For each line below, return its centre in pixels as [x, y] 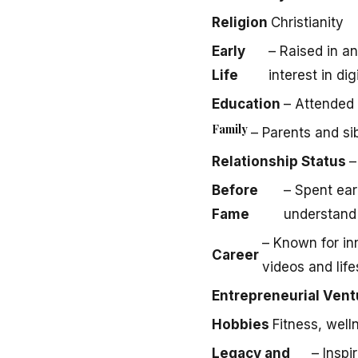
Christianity [307, 22]
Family [230, 129]
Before [235, 190]
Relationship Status [279, 161]
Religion [240, 22]
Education [246, 103]
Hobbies [241, 324]
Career [235, 255]
